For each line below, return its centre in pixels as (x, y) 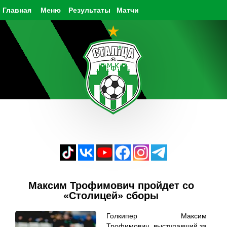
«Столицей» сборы (111, 196)
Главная (17, 10)
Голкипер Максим (157, 216)
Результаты (89, 10)
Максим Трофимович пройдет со (111, 185)
